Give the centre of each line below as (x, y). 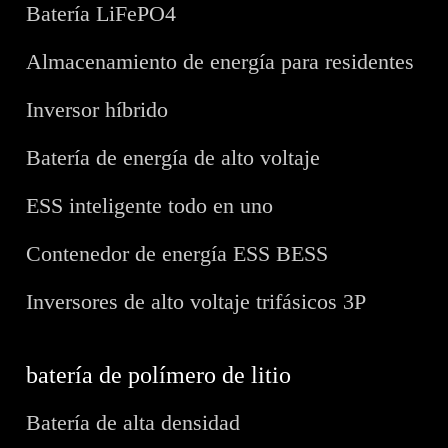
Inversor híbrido (97, 109)
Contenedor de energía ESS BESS (177, 253)
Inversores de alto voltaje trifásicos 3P (196, 301)
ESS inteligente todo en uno (150, 205)
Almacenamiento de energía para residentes (220, 61)
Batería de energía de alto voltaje (173, 157)
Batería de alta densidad (133, 422)
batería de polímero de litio (159, 374)
